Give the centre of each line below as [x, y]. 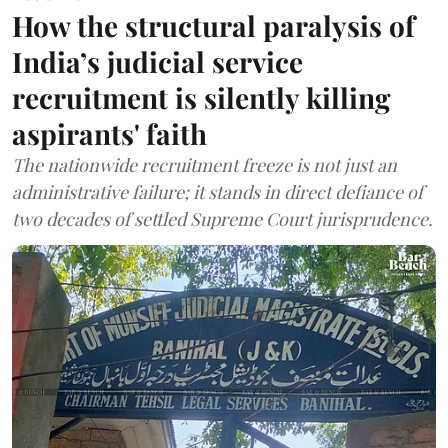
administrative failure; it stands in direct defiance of [217, 192]
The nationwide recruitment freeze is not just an [204, 165]
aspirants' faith [109, 134]
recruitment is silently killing [201, 98]
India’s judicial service [157, 62]
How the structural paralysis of [213, 26]
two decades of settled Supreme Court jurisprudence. [222, 219]
